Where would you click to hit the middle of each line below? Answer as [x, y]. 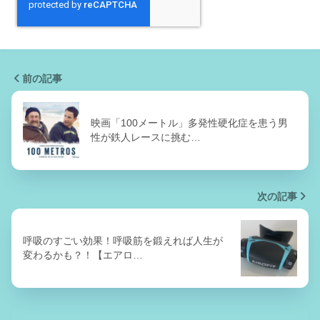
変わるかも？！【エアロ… [83, 255]
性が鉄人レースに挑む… [146, 137]
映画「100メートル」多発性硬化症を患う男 [189, 123]
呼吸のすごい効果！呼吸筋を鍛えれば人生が [123, 241]
